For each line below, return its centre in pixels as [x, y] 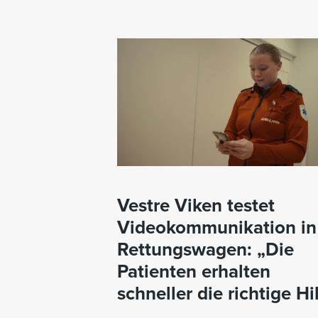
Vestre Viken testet [196, 205]
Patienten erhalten [194, 271]
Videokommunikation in [217, 227]
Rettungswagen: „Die [205, 249]
